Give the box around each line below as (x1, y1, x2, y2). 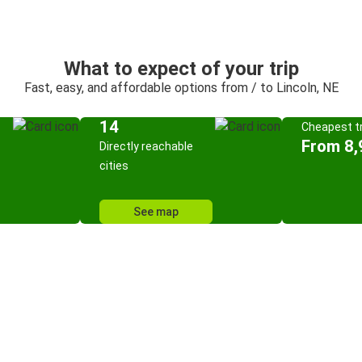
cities (99, 159, 128, 172)
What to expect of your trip (63, 57, 299, 80)
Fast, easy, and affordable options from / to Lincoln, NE (23, 80, 339, 95)
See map (133, 205, 179, 218)
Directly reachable (99, 140, 193, 153)
